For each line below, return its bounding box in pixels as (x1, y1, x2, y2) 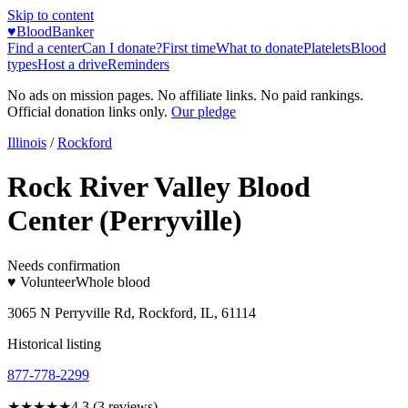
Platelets (303, 40, 351, 56)
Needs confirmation (7, 257, 120, 273)
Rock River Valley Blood (7, 170, 311, 204)
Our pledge (171, 104, 236, 119)
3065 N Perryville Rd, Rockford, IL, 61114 (7, 304, 256, 321)
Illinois (7, 135, 46, 150)
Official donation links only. (7, 104, 168, 119)
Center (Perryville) (7, 204, 242, 238)
